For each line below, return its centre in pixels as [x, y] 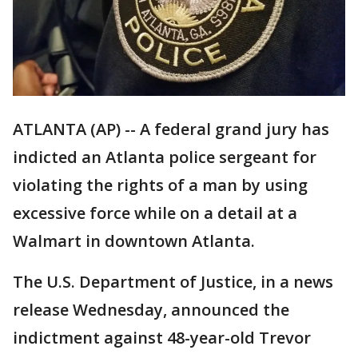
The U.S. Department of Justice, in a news [173, 282]
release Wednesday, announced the [151, 310]
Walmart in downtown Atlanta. [134, 241]
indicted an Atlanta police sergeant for [165, 157]
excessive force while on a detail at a [155, 213]
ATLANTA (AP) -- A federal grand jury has [171, 129]
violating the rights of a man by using [160, 185]
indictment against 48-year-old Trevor [162, 338]
